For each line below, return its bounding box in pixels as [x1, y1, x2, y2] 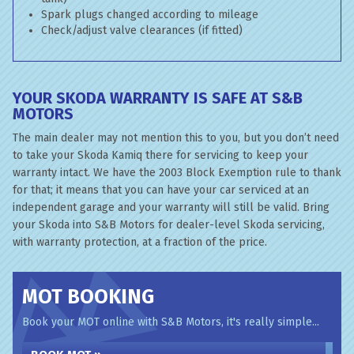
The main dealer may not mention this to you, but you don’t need [13, 131, 339, 145]
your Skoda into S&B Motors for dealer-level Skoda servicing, [13, 218, 325, 232]
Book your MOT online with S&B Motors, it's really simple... [22, 315, 319, 329]
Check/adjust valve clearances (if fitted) [41, 24, 243, 37]
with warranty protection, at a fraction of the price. [13, 235, 267, 249]
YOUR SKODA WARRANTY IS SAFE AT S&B [13, 88, 303, 107]
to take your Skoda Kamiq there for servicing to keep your [13, 149, 308, 162]
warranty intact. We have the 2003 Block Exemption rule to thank [13, 166, 341, 179]
